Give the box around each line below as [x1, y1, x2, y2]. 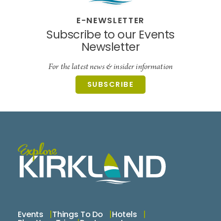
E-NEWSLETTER [76, 14, 145, 29]
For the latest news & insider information [48, 61, 173, 73]
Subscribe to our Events [46, 27, 175, 45]
